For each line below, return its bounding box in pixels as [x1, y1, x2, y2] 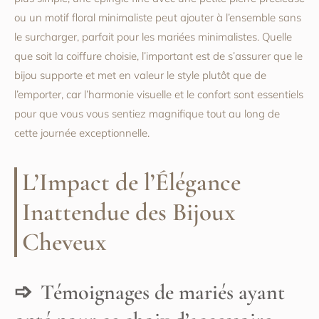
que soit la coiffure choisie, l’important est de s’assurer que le [14, 49, 303, 63]
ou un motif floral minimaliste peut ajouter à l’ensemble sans [14, 11, 301, 25]
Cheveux [22, 227, 106, 258]
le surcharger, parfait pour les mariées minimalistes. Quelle [14, 30, 292, 44]
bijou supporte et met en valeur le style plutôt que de [14, 68, 266, 83]
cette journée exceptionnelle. [14, 126, 150, 140]
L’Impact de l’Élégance [22, 167, 241, 198]
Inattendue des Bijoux [22, 197, 235, 228]
